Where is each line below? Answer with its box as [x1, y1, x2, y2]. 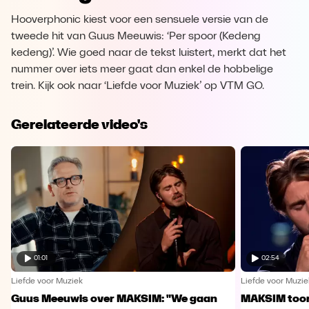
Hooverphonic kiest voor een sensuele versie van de [11, 14, 268, 26]
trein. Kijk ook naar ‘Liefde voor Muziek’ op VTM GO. [11, 81, 264, 92]
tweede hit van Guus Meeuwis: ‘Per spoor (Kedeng [11, 31, 261, 42]
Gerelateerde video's [11, 116, 148, 132]
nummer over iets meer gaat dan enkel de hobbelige [11, 64, 273, 75]
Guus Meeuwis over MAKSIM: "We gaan [11, 293, 217, 305]
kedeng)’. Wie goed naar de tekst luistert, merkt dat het [11, 48, 286, 59]
